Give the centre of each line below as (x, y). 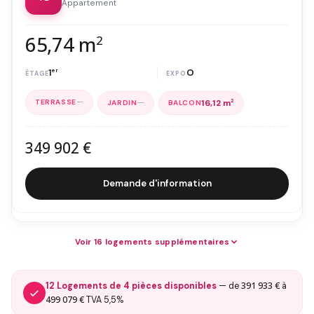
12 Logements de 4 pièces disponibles (131, 286)
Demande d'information (157, 183)
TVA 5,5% (104, 300)
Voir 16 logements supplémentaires (152, 241)
